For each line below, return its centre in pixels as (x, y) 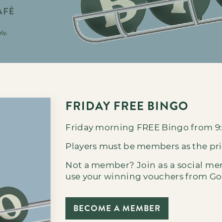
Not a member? (101, 165)
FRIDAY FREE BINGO (127, 106)
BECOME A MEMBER (117, 208)
